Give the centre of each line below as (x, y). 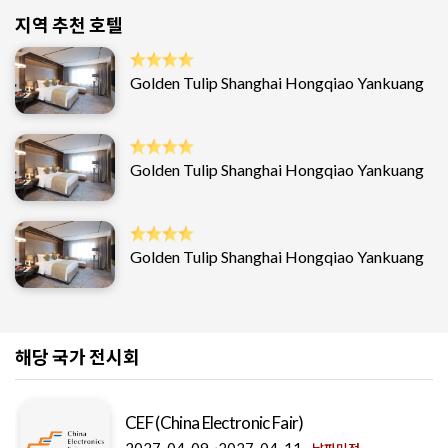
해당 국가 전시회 (77, 357)
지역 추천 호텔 (69, 25)
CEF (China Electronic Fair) (214, 423)
